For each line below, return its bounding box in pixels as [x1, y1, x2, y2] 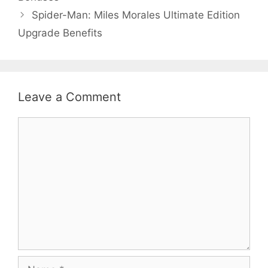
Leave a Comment [18, 90, 121, 105]
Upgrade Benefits [18, 27, 102, 39]
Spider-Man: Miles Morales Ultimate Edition [32, 9, 240, 22]
